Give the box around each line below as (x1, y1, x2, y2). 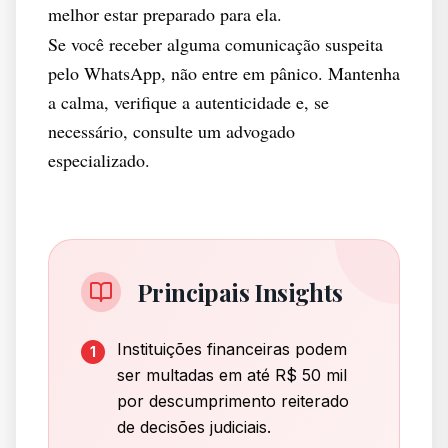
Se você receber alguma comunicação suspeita (48, 32, 383, 56)
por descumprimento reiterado (117, 391, 349, 411)
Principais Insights (137, 276, 343, 308)
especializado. (48, 148, 150, 172)
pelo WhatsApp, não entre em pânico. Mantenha (48, 61, 400, 85)
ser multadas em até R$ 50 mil (117, 365, 347, 385)
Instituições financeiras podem (117, 339, 347, 359)
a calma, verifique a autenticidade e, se (48, 90, 329, 114)
